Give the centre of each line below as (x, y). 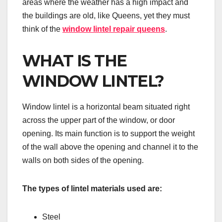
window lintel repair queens (114, 29)
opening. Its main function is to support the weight (109, 134)
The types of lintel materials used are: (92, 189)
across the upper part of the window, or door (99, 120)
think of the (42, 29)
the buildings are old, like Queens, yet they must (106, 16)
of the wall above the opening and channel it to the (110, 147)
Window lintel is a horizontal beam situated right (106, 107)
